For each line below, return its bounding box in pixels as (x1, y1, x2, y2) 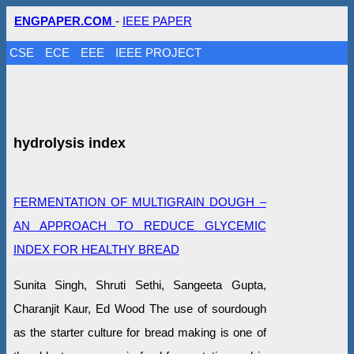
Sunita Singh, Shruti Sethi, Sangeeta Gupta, (13, 277, 266, 292)
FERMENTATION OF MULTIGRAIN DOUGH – (13, 194, 266, 209)
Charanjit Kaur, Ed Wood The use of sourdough (13, 301, 266, 315)
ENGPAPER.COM (14, 14, 115, 28)
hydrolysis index (13, 134, 126, 151)
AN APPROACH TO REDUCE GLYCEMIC (13, 218, 266, 232)
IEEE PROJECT (115, 46, 202, 59)
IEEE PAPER (122, 14, 192, 28)
